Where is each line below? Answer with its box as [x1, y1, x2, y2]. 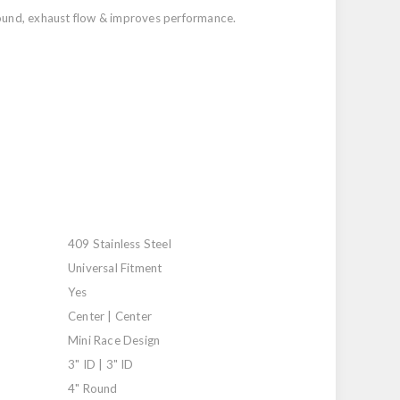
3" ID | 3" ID [68, 356, 134, 371]
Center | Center [68, 308, 152, 323]
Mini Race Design [68, 332, 161, 347]
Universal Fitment [68, 260, 162, 275]
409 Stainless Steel [68, 236, 171, 251]
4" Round [68, 380, 118, 396]
